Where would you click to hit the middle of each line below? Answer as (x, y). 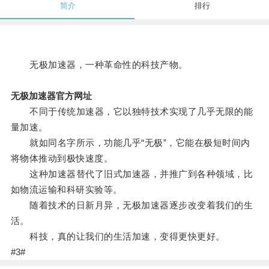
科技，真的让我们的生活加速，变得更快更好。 (118, 237)
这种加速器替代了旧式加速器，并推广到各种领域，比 (132, 174)
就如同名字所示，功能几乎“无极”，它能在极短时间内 (130, 143)
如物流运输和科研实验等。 (66, 190)
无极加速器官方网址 (51, 96)
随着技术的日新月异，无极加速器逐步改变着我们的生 (132, 205)
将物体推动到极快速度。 (62, 159)
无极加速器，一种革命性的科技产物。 (99, 65)
